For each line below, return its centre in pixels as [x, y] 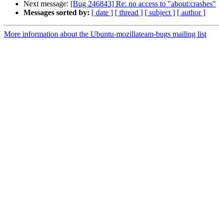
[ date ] [102, 13]
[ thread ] [129, 13]
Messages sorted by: [56, 13]
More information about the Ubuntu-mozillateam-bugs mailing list [105, 34]
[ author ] [191, 13]
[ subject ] [160, 13]
